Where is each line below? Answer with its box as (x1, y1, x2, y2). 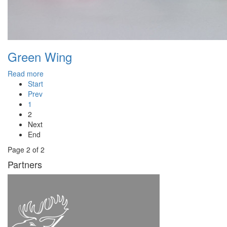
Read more (8, 68, 44, 79)
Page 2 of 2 (8, 144, 45, 155)
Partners (8, 158, 42, 171)
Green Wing (8, 48, 72, 66)
